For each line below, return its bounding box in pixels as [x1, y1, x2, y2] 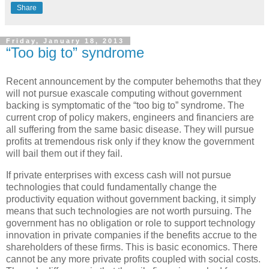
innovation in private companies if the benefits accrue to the [6, 229, 257, 240]
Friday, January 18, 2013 [6, 37, 124, 45]
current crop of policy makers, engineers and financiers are [6, 112, 254, 122]
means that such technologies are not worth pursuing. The [6, 205, 252, 216]
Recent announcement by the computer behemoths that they [6, 76, 261, 86]
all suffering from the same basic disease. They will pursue [6, 124, 254, 134]
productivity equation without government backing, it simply [6, 193, 256, 204]
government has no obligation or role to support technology [6, 217, 255, 228]
